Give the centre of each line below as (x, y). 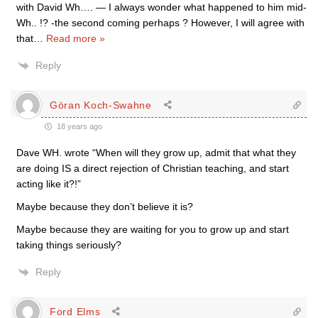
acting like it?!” (49, 184)
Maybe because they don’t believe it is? (105, 207)
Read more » (76, 38)
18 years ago (78, 126)
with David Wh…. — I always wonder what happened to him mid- (161, 7)
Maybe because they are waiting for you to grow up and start (153, 229)
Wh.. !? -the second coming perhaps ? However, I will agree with (160, 23)
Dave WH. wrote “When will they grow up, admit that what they (156, 153)
